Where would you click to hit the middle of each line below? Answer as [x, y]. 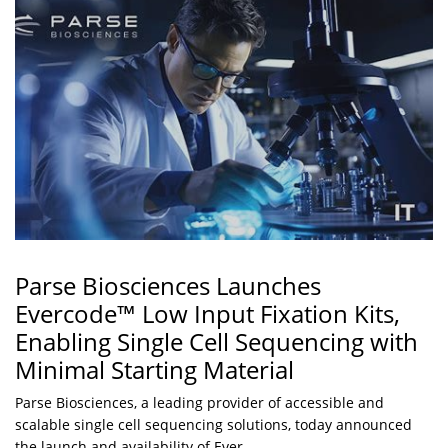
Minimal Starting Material [154, 370]
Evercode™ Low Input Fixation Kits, [207, 314]
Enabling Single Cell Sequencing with [216, 342]
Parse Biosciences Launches [168, 286]
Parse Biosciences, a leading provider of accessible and [199, 403]
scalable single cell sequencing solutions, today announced [213, 425]
